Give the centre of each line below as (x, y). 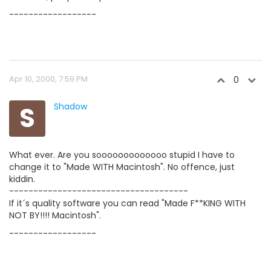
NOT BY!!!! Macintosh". (55, 215)
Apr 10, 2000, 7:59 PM (48, 79)
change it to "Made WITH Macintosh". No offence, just (122, 167)
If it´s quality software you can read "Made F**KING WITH (127, 203)
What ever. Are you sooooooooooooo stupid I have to (122, 155)
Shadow (70, 106)
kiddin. (22, 179)
